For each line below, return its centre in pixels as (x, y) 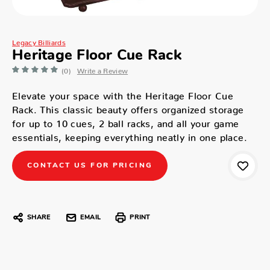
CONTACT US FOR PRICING (90, 165)
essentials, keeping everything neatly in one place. (130, 134)
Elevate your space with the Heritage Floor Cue (123, 93)
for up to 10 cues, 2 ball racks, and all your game (126, 121)
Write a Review (102, 69)
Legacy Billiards (39, 40)
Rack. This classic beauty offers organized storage (128, 107)
